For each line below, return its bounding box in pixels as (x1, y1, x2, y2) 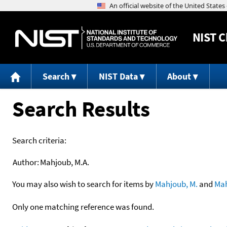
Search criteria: (12, 134, 66, 146)
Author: (13, 156, 39, 168)
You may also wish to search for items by (12, 178, 155, 190)
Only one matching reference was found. (12, 201, 154, 212)
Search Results (12, 94, 149, 123)
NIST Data (98, 70, 138, 83)
